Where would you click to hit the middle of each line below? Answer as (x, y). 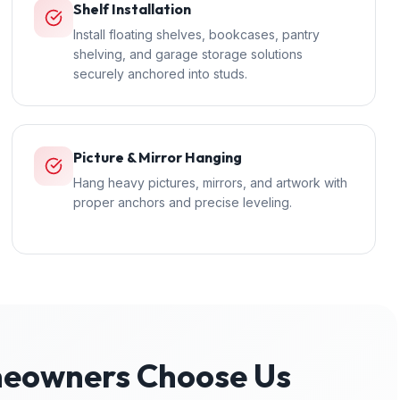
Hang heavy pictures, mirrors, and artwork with (210, 183)
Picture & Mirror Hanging (157, 157)
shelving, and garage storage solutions (187, 54)
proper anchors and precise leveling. (182, 202)
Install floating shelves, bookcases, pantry (196, 34)
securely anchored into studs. (160, 74)
